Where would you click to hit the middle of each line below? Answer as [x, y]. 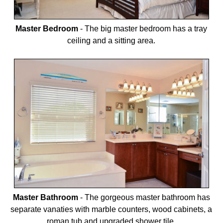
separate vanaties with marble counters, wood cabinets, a [111, 210]
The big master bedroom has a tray [146, 29]
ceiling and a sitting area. [111, 41]
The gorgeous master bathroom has [147, 198]
